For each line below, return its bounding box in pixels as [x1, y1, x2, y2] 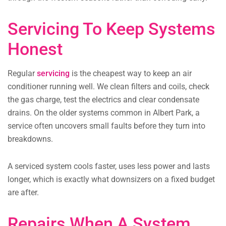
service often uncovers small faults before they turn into [8, 121, 205, 131]
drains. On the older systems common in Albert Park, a [8, 108, 200, 118]
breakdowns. [8, 134, 53, 144]
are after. [8, 188, 39, 198]
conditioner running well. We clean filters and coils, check [8, 82, 209, 92]
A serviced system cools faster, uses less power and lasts [8, 161, 210, 172]
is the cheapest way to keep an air [70, 69, 192, 79]
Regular [8, 69, 37, 79]
